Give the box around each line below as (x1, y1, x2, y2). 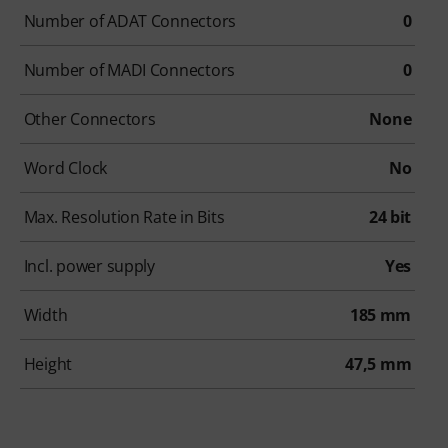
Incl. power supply (23, 255, 155, 278)
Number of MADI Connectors (23, 59, 236, 82)
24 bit (368, 206, 412, 229)
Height (23, 353, 73, 376)
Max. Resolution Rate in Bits (23, 206, 225, 229)
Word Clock (23, 157, 108, 180)
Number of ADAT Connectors (23, 10, 237, 33)
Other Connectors (23, 108, 156, 131)
